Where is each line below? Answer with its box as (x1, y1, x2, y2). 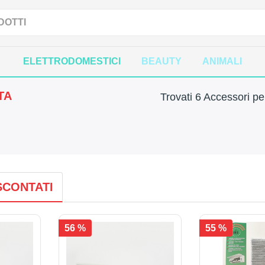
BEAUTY (141, 56, 182, 66)
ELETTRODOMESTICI (23, 56, 121, 66)
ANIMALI (202, 56, 242, 66)
